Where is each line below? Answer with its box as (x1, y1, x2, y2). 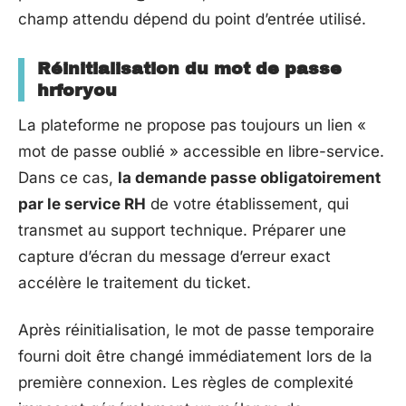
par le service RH (18, 195, 146, 213)
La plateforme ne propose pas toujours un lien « (18, 116, 366, 134)
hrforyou (37, 81, 117, 100)
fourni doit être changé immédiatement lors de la (18, 346, 372, 365)
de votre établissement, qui (146, 195, 349, 213)
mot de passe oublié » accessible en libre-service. (18, 142, 384, 160)
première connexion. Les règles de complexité (18, 372, 353, 391)
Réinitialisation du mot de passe (37, 59, 342, 78)
